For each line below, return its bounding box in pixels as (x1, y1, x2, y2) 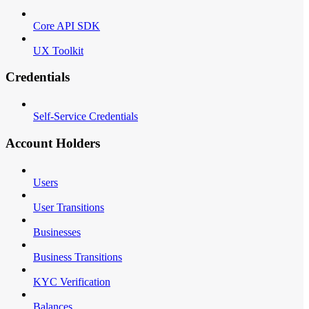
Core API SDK (33, 19, 100, 32)
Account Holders (6, 135, 100, 150)
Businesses (33, 226, 81, 238)
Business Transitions (33, 250, 122, 263)
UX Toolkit (33, 44, 83, 57)
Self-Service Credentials (33, 110, 138, 123)
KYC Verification (33, 275, 110, 288)
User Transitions (33, 201, 104, 213)
